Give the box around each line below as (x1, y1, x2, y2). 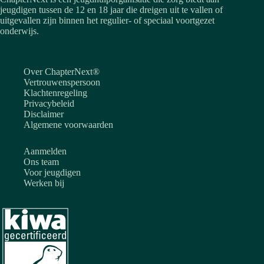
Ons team (24, 157, 59, 167)
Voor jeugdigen (24, 167, 81, 178)
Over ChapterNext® (24, 67, 100, 77)
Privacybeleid (24, 98, 74, 109)
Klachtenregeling (24, 88, 87, 98)
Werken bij (24, 178, 64, 189)
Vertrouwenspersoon (24, 77, 100, 88)
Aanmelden (24, 146, 67, 157)
